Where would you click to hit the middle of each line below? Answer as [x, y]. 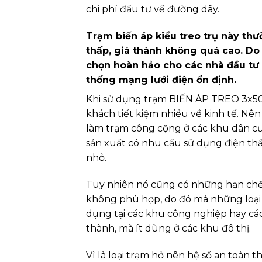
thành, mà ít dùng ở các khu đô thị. [168, 228]
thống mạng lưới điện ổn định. [161, 80]
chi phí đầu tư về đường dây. [153, 9]
